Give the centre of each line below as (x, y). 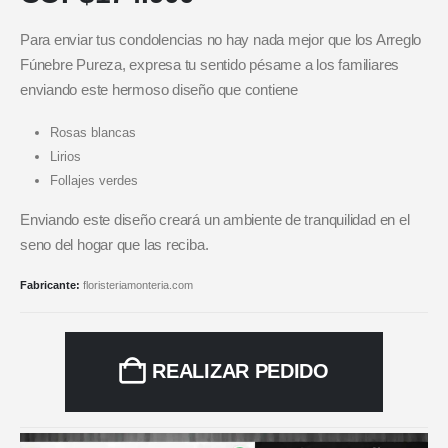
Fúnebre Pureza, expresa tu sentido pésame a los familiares (210, 64)
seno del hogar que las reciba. (114, 245)
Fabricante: (51, 285)
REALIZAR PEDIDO (240, 371)
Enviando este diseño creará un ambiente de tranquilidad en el (215, 220)
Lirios (65, 157)
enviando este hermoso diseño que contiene (159, 89)
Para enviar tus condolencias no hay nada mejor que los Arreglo (221, 39)
